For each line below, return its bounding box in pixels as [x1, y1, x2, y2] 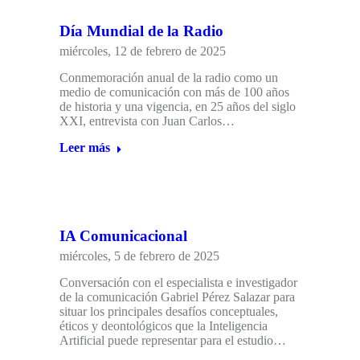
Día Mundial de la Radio [59, 22, 223, 40]
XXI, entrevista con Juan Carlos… [59, 114, 235, 129]
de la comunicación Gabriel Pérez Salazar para [59, 290, 295, 305]
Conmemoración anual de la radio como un [59, 71, 278, 85]
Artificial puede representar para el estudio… [59, 333, 286, 348]
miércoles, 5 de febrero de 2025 [59, 249, 219, 264]
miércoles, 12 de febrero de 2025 [59, 44, 226, 59]
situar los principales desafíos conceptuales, [59, 305, 278, 319]
